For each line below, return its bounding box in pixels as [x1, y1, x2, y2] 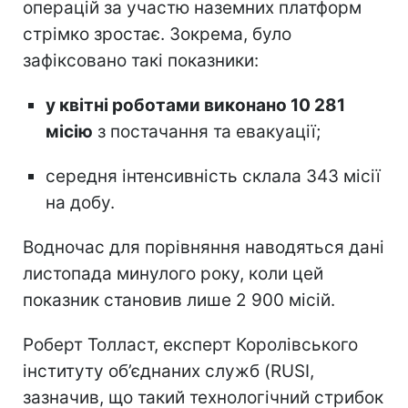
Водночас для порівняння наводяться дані [23, 236, 384, 258]
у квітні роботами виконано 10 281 [46, 94, 345, 116]
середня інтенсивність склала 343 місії [46, 165, 381, 187]
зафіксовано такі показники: [23, 49, 259, 71]
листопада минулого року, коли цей [23, 262, 323, 284]
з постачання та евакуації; [93, 120, 321, 142]
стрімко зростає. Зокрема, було [23, 23, 291, 45]
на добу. [46, 191, 115, 213]
